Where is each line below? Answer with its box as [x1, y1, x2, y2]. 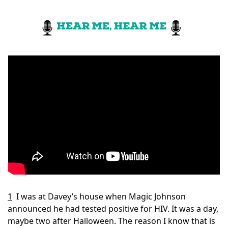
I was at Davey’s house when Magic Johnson [16, 190, 186, 202]
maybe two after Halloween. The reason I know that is [8, 215, 215, 226]
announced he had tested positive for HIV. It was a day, [8, 203, 218, 214]
